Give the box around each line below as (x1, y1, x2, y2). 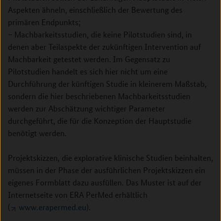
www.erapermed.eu (19, 202, 86, 212)
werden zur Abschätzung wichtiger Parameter (8, 103, 165, 113)
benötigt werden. (8, 128, 67, 138)
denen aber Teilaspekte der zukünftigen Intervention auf (8, 41, 201, 52)
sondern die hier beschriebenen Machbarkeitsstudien (8, 91, 190, 101)
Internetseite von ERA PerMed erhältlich (8, 189, 147, 200)
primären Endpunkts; (8, 17, 80, 27)
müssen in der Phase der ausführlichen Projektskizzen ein (8, 165, 205, 175)
